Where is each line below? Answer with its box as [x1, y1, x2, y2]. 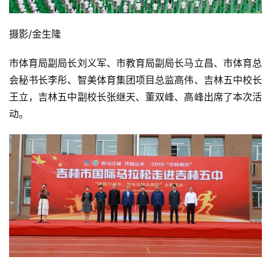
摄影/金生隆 [9, 27, 64, 40]
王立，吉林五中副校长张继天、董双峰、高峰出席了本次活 [9, 90, 262, 103]
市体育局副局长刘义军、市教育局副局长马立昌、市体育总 [9, 56, 262, 69]
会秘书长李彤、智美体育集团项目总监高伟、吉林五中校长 [9, 73, 262, 86]
